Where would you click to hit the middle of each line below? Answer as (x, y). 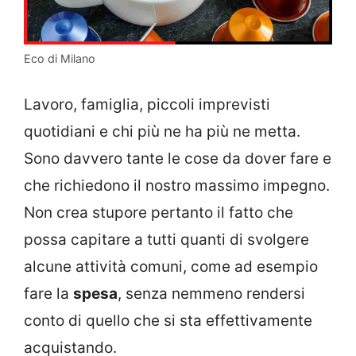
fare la (48, 293)
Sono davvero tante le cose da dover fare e (178, 158)
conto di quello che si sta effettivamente (168, 320)
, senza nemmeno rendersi (211, 293)
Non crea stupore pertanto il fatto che (159, 212)
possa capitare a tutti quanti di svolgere (166, 239)
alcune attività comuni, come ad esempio (171, 266)
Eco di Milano (60, 59)
